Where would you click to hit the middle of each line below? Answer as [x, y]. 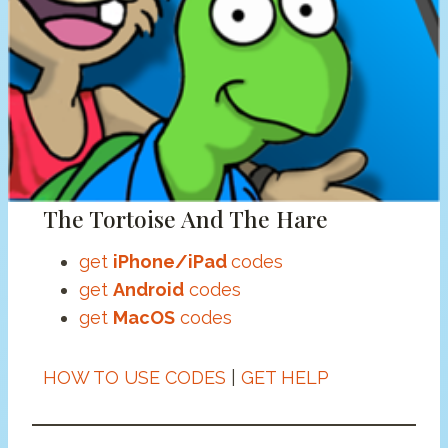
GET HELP [284, 377]
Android [148, 289]
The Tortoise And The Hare [185, 219]
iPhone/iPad [171, 261]
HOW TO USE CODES [134, 377]
